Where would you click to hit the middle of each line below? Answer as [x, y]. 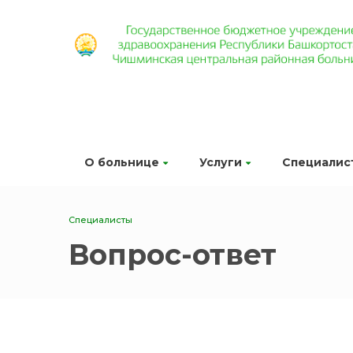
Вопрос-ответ [173, 255]
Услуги [221, 162]
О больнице [122, 162]
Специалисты [100, 220]
